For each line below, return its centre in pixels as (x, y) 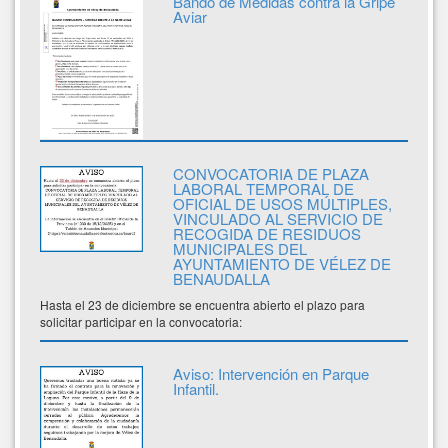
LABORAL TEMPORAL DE (263, 188)
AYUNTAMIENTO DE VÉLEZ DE (281, 263)
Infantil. (195, 388)
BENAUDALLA (221, 278)
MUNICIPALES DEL (239, 248)
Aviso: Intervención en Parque (270, 373)
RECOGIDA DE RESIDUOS (266, 233)
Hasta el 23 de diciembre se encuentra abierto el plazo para (202, 304)
